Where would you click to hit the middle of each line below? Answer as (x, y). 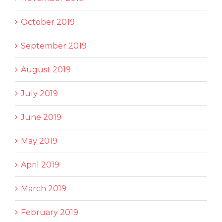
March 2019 (44, 188)
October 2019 (48, 22)
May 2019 (39, 141)
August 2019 (46, 69)
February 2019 (50, 212)
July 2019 (39, 93)
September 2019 (54, 46)
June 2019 (41, 117)
